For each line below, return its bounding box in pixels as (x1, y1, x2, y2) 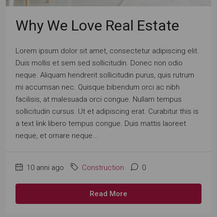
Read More (90, 189, 127, 198)
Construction (82, 163, 124, 172)
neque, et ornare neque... (15, 131, 98, 140)
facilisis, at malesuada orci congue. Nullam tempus (15, 95, 182, 104)
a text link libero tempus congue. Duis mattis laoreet (15, 119, 186, 128)
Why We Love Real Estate (15, 17, 179, 34)
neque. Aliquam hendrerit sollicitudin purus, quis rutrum (15, 71, 194, 79)
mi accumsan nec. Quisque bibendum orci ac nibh (15, 83, 180, 92)
